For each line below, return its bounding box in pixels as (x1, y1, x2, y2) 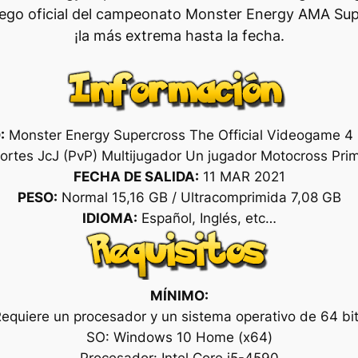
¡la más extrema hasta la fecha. (74, 26, 284, 44)
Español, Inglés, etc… (137, 209, 276, 226)
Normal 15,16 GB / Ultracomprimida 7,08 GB (57, 189, 341, 205)
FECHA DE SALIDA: (73, 168, 199, 185)
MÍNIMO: (149, 287, 209, 304)
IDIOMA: (82, 209, 137, 226)
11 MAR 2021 (198, 168, 285, 185)
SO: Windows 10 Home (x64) (86, 328, 272, 345)
